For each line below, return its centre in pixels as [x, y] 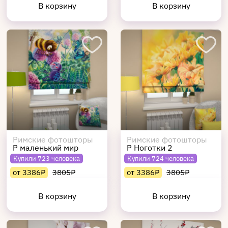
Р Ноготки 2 [150, 148]
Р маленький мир [46, 148]
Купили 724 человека [161, 159]
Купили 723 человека [47, 159]
